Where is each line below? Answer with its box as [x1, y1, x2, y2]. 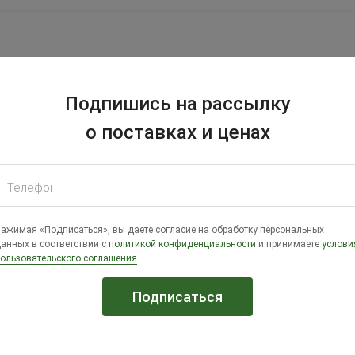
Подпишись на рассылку [64, 92, 291, 115]
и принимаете [255, 238, 322, 250]
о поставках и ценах [85, 120, 270, 143]
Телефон [6, 180, 56, 195]
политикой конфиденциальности [108, 238, 256, 250]
